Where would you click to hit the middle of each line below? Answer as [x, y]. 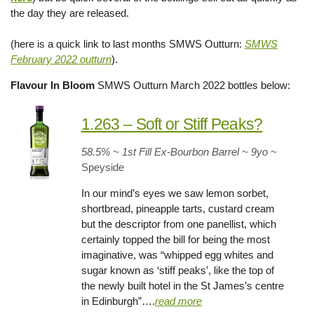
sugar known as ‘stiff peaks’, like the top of [178, 270]
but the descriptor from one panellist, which [179, 224]
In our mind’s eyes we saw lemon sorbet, [175, 193]
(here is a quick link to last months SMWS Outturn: [128, 44]
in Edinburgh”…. [118, 301]
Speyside [103, 167]
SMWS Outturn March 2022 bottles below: [192, 85]
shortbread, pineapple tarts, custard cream [178, 209]
